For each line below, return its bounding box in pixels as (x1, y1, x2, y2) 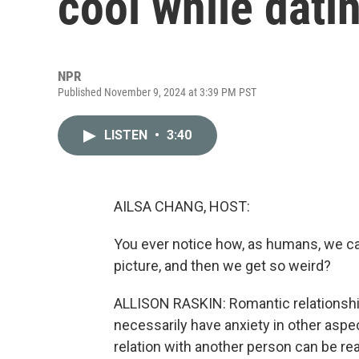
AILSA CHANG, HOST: (114, 198, 250, 215)
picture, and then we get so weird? (114, 257, 331, 274)
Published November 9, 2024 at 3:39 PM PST (58, 86, 256, 99)
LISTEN (104, 127, 151, 143)
